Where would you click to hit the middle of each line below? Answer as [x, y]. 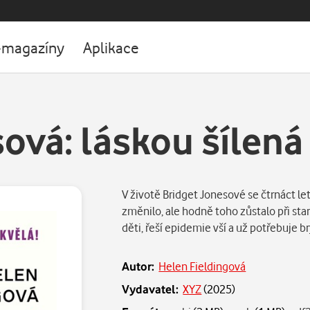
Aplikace [111, 47]
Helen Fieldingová [202, 266]
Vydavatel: [151, 289]
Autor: [138, 266]
